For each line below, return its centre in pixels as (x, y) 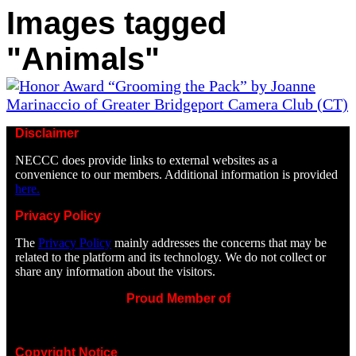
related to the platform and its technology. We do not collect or (171, 257)
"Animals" (83, 58)
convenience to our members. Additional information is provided (177, 174)
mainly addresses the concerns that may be (219, 242)
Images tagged (116, 23)
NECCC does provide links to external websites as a (147, 160)
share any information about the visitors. (116, 271)
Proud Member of (178, 298)
